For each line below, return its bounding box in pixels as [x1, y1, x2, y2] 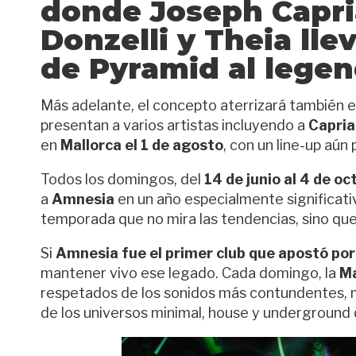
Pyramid [89, 51, 219, 86]
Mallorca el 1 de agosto [60, 137, 223, 153]
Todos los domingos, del [41, 171, 204, 188]
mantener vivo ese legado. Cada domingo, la [41, 265, 339, 281]
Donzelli [41, 22, 168, 57]
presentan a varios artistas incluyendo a [41, 117, 308, 133]
